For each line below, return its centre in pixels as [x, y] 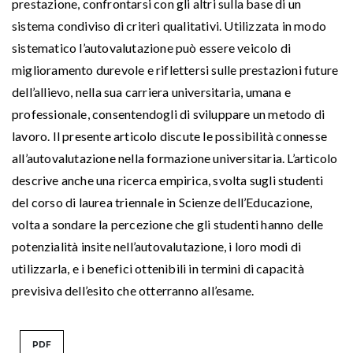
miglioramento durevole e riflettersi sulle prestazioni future [175, 69]
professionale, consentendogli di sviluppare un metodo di [169, 113]
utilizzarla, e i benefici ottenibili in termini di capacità [158, 268]
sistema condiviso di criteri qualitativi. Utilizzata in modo [169, 25]
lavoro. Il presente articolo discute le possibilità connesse [170, 136]
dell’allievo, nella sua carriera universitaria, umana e [152, 91]
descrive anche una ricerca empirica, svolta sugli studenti [168, 180]
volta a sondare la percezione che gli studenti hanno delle [168, 224]
